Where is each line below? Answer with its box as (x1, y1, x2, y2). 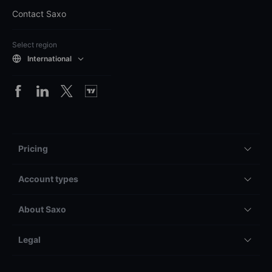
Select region (12, 40, 57, 50)
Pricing (18, 143, 48, 154)
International (27, 53, 72, 63)
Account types (18, 174, 78, 185)
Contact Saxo (12, 8, 66, 19)
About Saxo (18, 204, 66, 215)
